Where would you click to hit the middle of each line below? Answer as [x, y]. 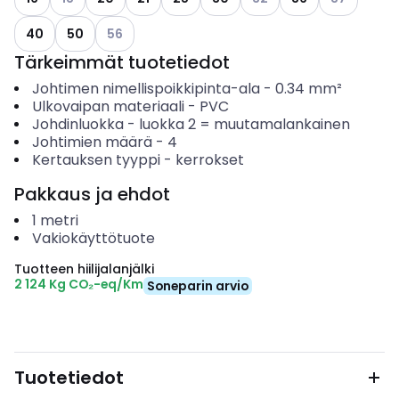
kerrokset [209, 160]
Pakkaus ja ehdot [92, 194]
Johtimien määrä [92, 142]
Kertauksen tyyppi [96, 160]
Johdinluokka [77, 124]
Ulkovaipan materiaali [108, 106]
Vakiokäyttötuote [93, 238]
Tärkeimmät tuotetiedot [122, 62]
